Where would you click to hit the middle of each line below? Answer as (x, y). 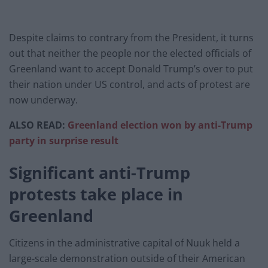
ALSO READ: (38, 125)
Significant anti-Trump (100, 172)
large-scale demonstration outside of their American (127, 258)
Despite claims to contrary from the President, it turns (131, 38)
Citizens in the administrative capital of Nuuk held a (124, 243)
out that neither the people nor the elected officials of (130, 54)
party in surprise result (64, 141)
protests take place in (96, 194)
